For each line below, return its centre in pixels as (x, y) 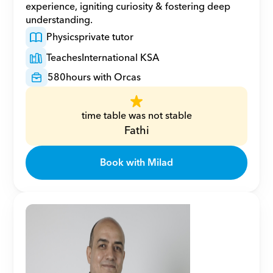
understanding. (59, 20)
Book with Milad (136, 163)
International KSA (121, 58)
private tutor (106, 37)
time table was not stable (136, 116)
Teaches (64, 58)
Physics (63, 37)
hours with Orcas (104, 77)
